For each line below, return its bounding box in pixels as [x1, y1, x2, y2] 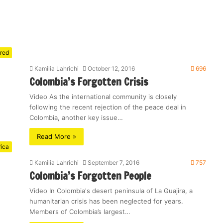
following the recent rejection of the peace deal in [29, 103, 186, 111]
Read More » [37, 132, 76, 140]
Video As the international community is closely [29, 93, 177, 101]
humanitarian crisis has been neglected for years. [29, 197, 183, 205]
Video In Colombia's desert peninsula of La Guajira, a [29, 187, 193, 195]
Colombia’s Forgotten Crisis [29, 75, 148, 89]
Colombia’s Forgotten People [29, 169, 151, 183]
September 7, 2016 [88, 159, 139, 166]
